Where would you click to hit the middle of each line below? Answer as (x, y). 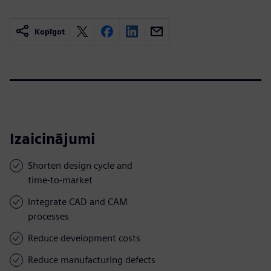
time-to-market (60, 180)
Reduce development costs (84, 238)
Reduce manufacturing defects (92, 260)
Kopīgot (50, 31)
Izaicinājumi (52, 139)
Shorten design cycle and (80, 165)
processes (48, 216)
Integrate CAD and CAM (78, 201)
